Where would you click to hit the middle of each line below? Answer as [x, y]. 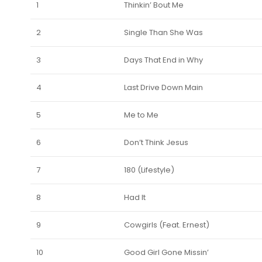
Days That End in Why [163, 60]
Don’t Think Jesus [156, 143]
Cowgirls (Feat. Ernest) [167, 225]
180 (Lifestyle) [149, 170]
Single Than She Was [163, 33]
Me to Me [141, 115]
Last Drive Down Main [163, 88]
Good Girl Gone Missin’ [166, 253]
